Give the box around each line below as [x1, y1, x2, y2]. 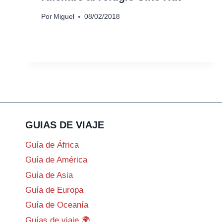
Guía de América [25, 155, 87, 165]
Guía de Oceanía [25, 200, 88, 210]
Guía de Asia [25, 170, 73, 180]
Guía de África [25, 140, 79, 150]
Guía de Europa [25, 185, 83, 195]
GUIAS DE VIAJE [25, 119, 104, 131]
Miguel [54, 13, 75, 21]
